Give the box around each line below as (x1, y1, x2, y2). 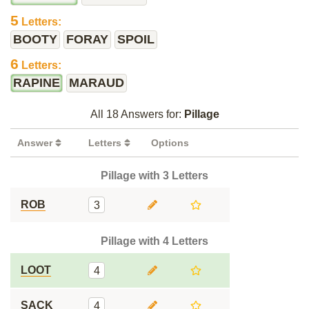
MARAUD (69, 76, 124, 90)
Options (151, 137, 189, 148)
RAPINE (13, 76, 60, 90)
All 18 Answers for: (90, 108, 184, 120)
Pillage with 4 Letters (101, 235, 208, 247)
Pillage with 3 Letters (101, 170, 208, 181)
